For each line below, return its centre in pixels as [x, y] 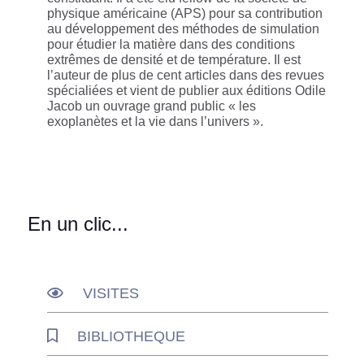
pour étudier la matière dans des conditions [171, 44]
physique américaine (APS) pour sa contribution [185, 13]
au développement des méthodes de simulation [183, 28]
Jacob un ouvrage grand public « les [152, 106]
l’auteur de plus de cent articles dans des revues [186, 75]
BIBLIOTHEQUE [131, 336]
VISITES [111, 293]
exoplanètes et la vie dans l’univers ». [155, 121]
